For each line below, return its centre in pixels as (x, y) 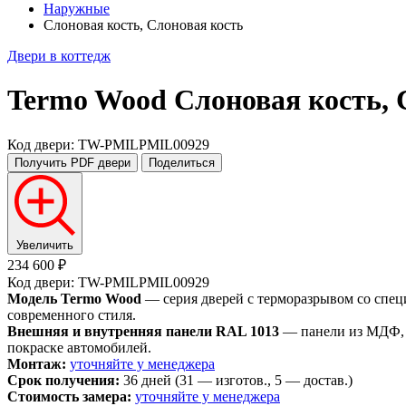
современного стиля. (72, 314)
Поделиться (182, 162)
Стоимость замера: (69, 396)
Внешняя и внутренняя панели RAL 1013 (143, 331)
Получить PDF (54, 162)
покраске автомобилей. (79, 347)
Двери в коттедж (59, 56)
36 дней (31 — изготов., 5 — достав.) (236, 380)
